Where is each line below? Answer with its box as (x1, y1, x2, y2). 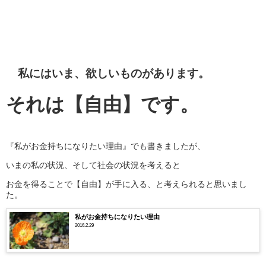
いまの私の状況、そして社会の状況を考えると (6, 160, 180, 169)
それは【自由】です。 (6, 94, 199, 114)
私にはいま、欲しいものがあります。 (17, 67, 210, 79)
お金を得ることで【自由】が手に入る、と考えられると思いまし (6, 179, 247, 188)
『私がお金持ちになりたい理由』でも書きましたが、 (6, 141, 205, 150)
